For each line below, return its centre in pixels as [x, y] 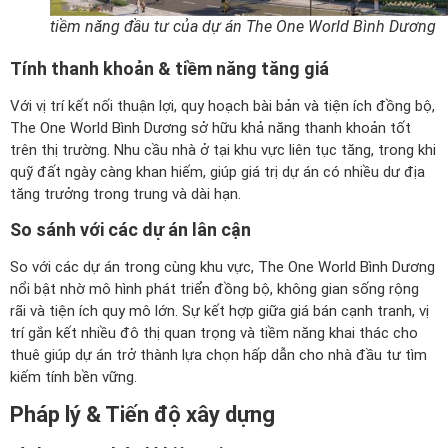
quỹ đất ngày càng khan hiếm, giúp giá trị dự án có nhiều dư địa [217, 171]
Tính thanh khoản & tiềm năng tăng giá [169, 68]
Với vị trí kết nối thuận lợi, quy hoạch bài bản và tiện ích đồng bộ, [222, 105]
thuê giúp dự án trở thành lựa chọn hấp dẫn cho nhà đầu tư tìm [218, 354]
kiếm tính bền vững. [73, 376]
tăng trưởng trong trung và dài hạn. [125, 193]
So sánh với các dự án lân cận [130, 229]
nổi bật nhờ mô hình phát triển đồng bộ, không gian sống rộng [214, 288]
